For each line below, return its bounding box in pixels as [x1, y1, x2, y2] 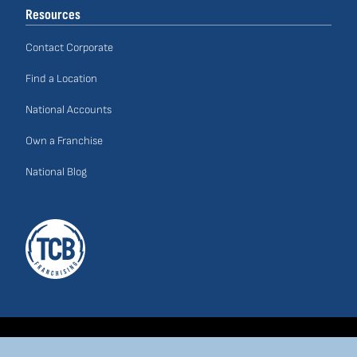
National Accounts [25, 103, 112, 117]
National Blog [25, 165, 87, 179]
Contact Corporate [25, 41, 113, 55]
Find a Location [25, 72, 97, 86]
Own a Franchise [25, 134, 103, 148]
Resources [25, 6, 80, 24]
